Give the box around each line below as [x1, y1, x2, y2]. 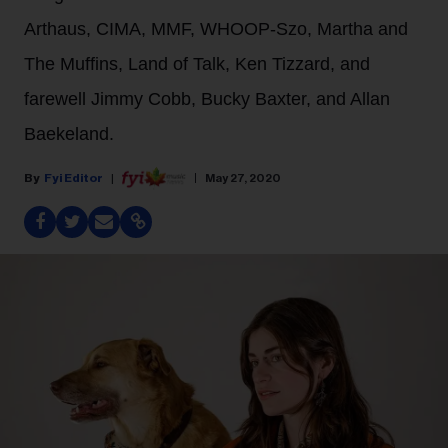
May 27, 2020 [205, 171, 281, 184]
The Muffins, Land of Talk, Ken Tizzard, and [24, 54, 370, 74]
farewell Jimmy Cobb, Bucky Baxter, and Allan [24, 89, 390, 109]
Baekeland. [24, 124, 114, 144]
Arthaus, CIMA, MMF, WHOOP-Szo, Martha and [24, 19, 408, 39]
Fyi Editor [44, 171, 103, 184]
